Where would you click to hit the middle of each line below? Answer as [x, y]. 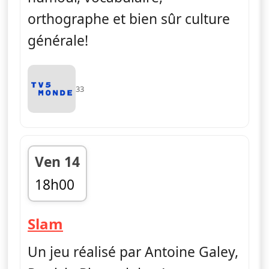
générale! [58, 40]
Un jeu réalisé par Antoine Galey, [133, 252]
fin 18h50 [64, 205]
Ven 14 [57, 162]
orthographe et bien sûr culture [129, 19]
